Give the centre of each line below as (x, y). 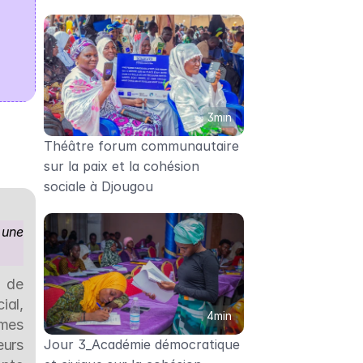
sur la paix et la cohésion (121, 166)
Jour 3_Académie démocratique (141, 344)
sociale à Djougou (98, 186)
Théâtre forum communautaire (141, 146)
